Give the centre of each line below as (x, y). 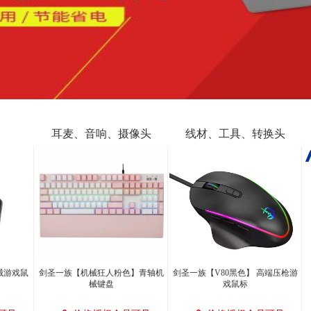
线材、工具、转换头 (235, 134)
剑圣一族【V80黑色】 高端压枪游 (235, 273)
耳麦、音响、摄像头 (101, 134)
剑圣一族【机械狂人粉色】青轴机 (101, 273)
